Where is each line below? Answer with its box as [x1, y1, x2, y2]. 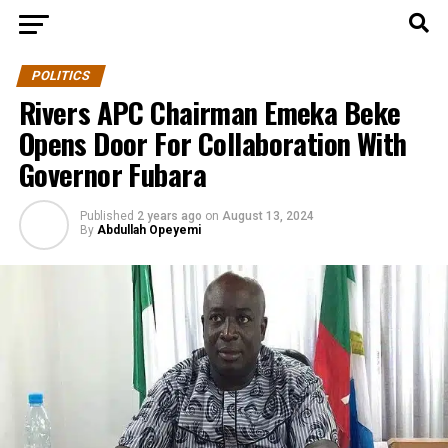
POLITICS [29, 68, 92, 83]
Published [79, 209, 134, 223]
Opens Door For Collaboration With [18, 122, 407, 164]
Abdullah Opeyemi [96, 223, 201, 237]
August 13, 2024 [221, 209, 314, 223]
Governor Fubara [18, 153, 207, 195]
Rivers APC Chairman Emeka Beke [18, 91, 401, 133]
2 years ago [136, 209, 202, 223]
